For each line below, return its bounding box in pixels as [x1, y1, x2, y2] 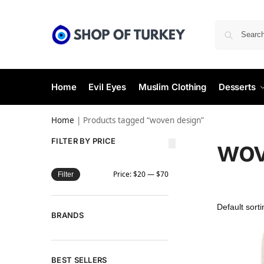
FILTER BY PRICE [51, 136, 116, 146]
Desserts [218, 81, 256, 93]
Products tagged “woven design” [83, 115, 204, 126]
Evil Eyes [88, 81, 127, 93]
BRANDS [51, 210, 84, 220]
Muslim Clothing [138, 81, 207, 93]
